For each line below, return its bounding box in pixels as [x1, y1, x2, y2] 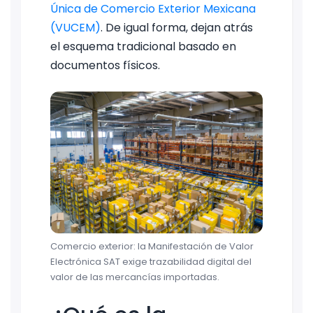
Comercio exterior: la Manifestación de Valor [50, 239, 254, 253]
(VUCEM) [50, 20, 101, 36]
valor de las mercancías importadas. [50, 270, 219, 284]
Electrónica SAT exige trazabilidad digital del [50, 254, 252, 268]
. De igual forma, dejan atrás [101, 20, 253, 36]
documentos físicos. [50, 57, 160, 73]
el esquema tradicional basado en [50, 38, 236, 54]
